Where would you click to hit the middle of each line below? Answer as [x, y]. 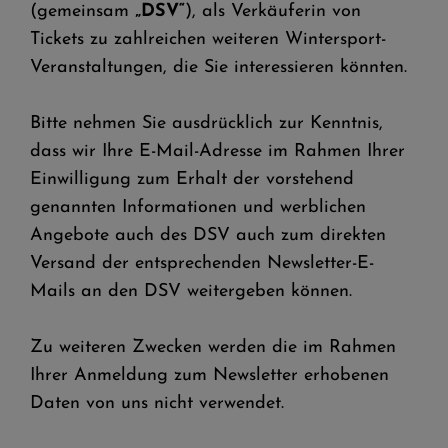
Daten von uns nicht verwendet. [157, 403]
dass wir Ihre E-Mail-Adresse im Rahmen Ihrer [217, 151]
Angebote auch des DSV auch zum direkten [208, 235]
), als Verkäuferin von [273, 11]
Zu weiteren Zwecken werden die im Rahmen [213, 347]
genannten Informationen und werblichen [198, 207]
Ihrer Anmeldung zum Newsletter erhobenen [209, 375]
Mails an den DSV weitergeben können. [191, 291]
